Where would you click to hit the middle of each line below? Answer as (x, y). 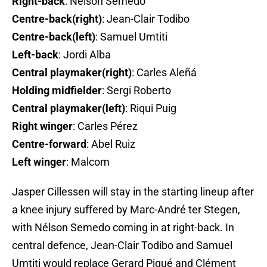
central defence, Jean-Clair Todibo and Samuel (122, 246)
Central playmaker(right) (72, 73)
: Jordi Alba (85, 55)
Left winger (39, 162)
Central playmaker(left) (69, 108)
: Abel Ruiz (111, 144)
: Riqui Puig (151, 108)
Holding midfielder (57, 91)
